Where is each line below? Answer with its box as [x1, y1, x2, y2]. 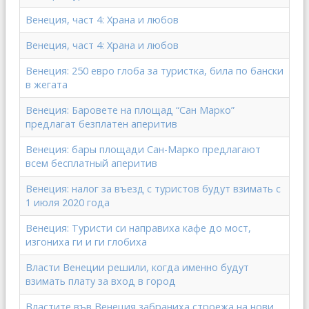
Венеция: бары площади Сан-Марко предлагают [26, 143, 261, 156]
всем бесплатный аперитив [26, 157, 157, 170]
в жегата [26, 78, 68, 91]
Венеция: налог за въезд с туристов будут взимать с [26, 182, 281, 195]
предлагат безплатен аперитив [26, 117, 177, 130]
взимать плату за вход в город [26, 275, 176, 288]
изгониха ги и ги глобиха [26, 235, 147, 248]
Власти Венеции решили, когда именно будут [26, 261, 249, 274]
